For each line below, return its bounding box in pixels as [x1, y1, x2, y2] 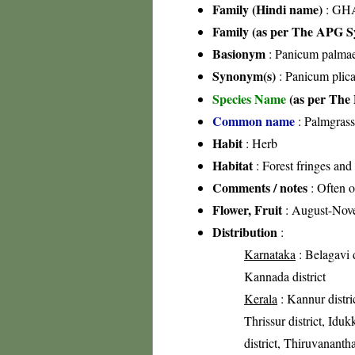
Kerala [244, 290, 277, 307]
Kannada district [244, 268, 326, 284]
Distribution [212, 223, 277, 241]
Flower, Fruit [212, 200, 282, 219]
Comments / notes [212, 178, 307, 197]
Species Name [212, 90, 289, 108]
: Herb [242, 135, 277, 151]
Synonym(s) [212, 67, 276, 85]
